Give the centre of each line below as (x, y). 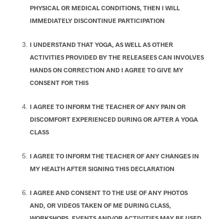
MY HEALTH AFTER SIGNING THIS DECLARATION (102, 169)
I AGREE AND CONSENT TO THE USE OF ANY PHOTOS (109, 193)
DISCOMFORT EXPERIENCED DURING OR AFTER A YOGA (114, 120)
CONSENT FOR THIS (59, 83)
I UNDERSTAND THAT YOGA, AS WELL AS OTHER (101, 45)
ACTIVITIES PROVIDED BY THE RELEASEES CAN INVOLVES (117, 57)
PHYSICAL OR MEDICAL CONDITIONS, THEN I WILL (105, 8)
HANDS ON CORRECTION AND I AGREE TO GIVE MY (106, 70)
